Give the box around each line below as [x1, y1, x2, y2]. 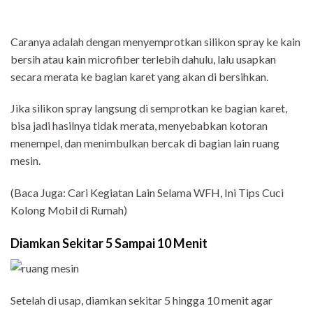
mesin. [10, 154, 41, 168]
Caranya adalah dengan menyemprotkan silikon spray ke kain [10, 34, 300, 48]
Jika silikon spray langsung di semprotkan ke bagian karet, [10, 101, 287, 115]
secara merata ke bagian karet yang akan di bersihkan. [10, 69, 268, 83]
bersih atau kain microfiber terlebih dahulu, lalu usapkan [10, 52, 276, 66]
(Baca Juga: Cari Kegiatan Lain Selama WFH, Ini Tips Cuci [10, 186, 284, 200]
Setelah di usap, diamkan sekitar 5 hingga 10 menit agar [10, 293, 272, 307]
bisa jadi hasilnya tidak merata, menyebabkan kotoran [10, 119, 268, 133]
